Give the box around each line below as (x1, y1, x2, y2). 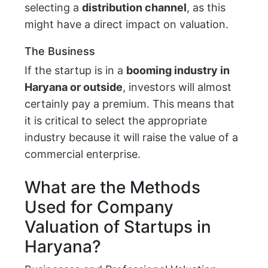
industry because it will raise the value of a (25, 131, 239, 144)
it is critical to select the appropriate (25, 114, 208, 127)
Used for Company (25, 197, 174, 218)
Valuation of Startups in (25, 217, 212, 237)
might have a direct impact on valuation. (25, 18, 229, 31)
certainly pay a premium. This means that (25, 98, 235, 111)
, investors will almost (123, 81, 232, 94)
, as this (187, 1, 226, 14)
